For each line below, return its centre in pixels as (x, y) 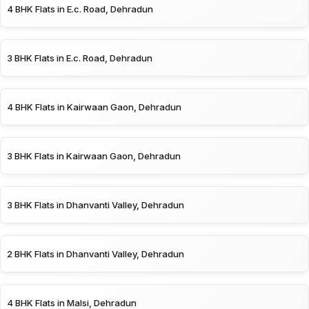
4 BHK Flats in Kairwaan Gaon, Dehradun (94, 107)
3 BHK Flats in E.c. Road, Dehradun (80, 58)
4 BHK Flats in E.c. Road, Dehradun (80, 9)
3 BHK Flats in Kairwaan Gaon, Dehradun (94, 156)
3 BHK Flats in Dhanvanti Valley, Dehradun (96, 205)
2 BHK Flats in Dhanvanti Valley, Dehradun (96, 253)
